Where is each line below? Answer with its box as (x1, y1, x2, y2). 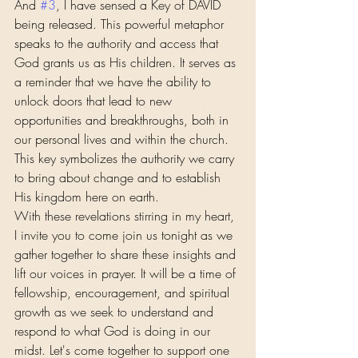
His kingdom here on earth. (14, 188, 159, 206)
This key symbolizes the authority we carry (14, 149, 238, 168)
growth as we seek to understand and (14, 303, 217, 321)
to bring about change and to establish (14, 169, 225, 187)
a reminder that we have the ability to (14, 73, 215, 91)
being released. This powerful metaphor (14, 15, 228, 34)
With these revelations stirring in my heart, (14, 207, 238, 225)
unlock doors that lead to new (14, 92, 176, 110)
